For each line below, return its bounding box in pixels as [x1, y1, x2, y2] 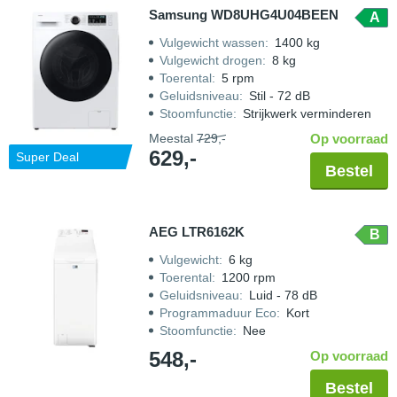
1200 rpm [222, 270, 276, 284]
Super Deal [16, 150, 79, 164]
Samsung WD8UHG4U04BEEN [149, 7, 339, 22]
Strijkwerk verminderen [243, 106, 371, 121]
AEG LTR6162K [149, 224, 245, 239]
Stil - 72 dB [249, 89, 310, 103]
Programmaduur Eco [160, 306, 276, 320]
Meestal [149, 131, 197, 145]
